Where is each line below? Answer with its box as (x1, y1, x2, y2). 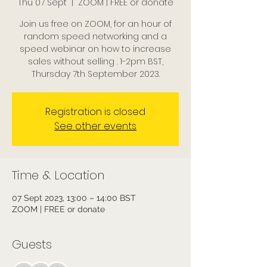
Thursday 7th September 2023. (31, 68, 160, 80)
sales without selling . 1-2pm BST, (27, 55, 163, 67)
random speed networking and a (24, 30, 167, 42)
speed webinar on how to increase (20, 43, 171, 55)
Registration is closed (45, 105, 145, 119)
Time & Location (12, 167, 104, 184)
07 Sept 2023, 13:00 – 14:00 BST (12, 193, 136, 203)
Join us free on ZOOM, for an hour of (19, 18, 172, 30)
